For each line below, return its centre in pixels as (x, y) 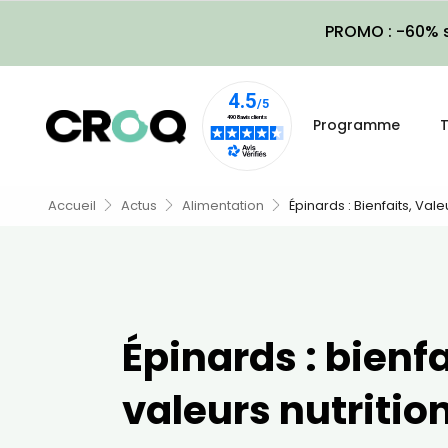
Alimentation (223, 205)
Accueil (72, 205)
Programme (356, 125)
